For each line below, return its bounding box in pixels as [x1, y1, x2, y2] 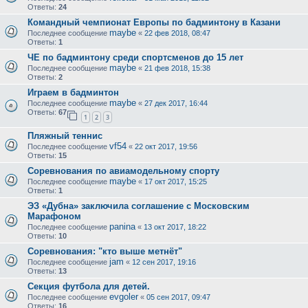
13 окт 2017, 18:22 [144, 222, 206, 231]
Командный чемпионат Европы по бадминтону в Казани [27, 17, 280, 28]
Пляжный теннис [27, 130, 102, 141]
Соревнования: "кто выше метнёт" [27, 245, 182, 256]
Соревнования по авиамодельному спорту [27, 165, 219, 176]
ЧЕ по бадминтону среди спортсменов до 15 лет [27, 52, 243, 63]
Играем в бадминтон [27, 87, 119, 98]
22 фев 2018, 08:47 [144, 29, 210, 38]
